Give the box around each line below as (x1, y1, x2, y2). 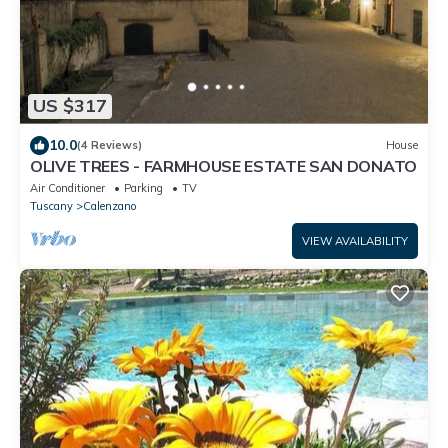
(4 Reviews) (77, 138, 142, 153)
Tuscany (30, 198, 73, 213)
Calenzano (83, 198, 136, 213)
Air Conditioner (30, 180, 105, 195)
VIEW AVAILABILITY (302, 233, 408, 248)
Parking (124, 180, 163, 195)
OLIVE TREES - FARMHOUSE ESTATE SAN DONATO (30, 155, 417, 176)
